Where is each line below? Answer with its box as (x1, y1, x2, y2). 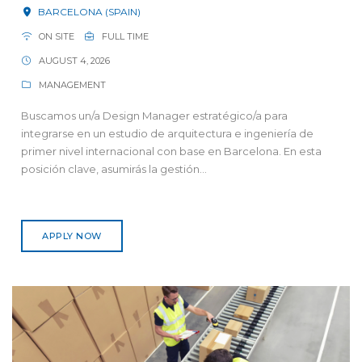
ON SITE (36, 30, 75, 42)
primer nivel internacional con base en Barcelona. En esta (21, 144, 322, 158)
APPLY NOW (42, 229, 102, 242)
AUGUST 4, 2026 (36, 54, 111, 66)
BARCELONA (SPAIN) (35, 5, 141, 18)
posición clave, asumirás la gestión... (21, 162, 207, 175)
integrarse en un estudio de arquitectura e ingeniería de (21, 126, 314, 140)
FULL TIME (99, 30, 149, 42)
